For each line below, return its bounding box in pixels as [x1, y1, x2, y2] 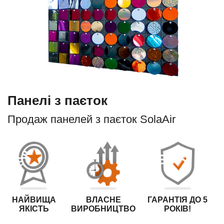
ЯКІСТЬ [18, 204, 49, 213]
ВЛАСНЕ [85, 195, 121, 204]
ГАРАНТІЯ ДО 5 [147, 195, 208, 204]
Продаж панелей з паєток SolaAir [7, 112, 175, 125]
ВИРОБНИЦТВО [71, 204, 136, 213]
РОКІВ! [164, 204, 191, 213]
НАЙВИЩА [11, 195, 56, 204]
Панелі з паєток [7, 92, 107, 108]
